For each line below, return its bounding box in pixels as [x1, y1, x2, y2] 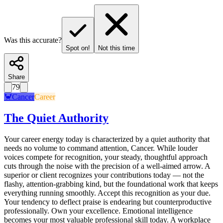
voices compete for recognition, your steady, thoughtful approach [4, 152, 208, 161]
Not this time [98, 44, 135, 52]
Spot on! [66, 44, 90, 52]
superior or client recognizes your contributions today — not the [4, 170, 204, 179]
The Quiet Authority [4, 111, 109, 124]
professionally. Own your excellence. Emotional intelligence [4, 206, 193, 215]
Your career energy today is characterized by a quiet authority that [4, 134, 210, 143]
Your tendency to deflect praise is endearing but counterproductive [4, 197, 212, 206]
